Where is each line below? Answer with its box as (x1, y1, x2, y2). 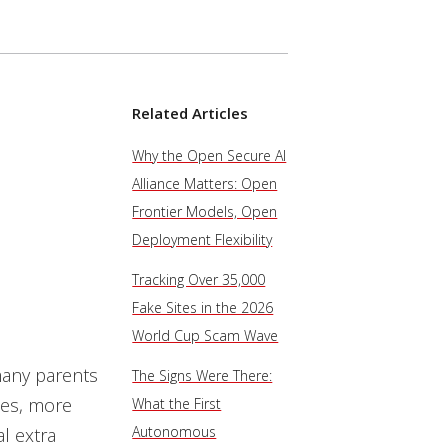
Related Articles (132, 103, 249, 123)
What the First (132, 394, 222, 413)
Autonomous (132, 422, 217, 441)
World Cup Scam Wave (132, 326, 279, 345)
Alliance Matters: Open (132, 174, 278, 193)
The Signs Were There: (132, 366, 273, 385)
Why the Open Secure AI (132, 146, 287, 165)
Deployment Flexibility (132, 230, 273, 249)
